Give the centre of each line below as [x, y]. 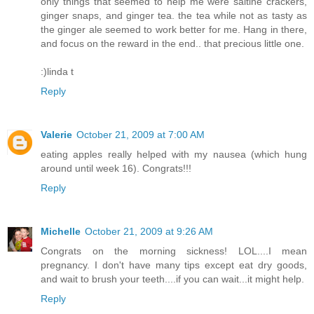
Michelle [61, 232]
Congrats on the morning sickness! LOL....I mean [174, 251]
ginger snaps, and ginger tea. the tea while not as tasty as [174, 16]
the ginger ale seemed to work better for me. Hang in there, [174, 30]
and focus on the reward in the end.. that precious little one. [172, 44]
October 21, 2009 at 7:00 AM [141, 135]
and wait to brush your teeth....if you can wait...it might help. [172, 279]
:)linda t [57, 72]
